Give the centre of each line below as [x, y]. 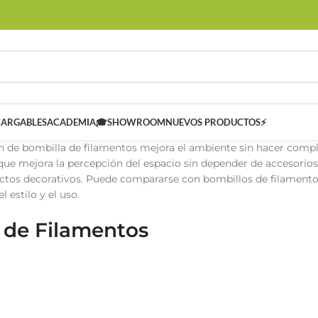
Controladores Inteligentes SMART [189, 269]
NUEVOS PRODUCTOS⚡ [216, 122]
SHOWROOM [136, 122]
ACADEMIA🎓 [77, 122]
